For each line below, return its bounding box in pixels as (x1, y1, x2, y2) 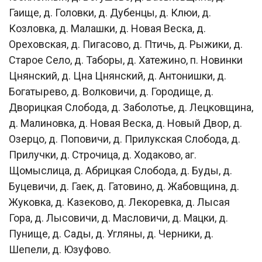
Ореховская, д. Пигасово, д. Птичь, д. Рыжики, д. (9, 37, 243, 50)
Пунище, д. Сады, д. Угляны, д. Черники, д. (9, 227, 213, 240)
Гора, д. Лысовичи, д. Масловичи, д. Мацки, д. (9, 211, 228, 224)
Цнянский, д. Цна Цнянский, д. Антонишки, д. (9, 69, 226, 82)
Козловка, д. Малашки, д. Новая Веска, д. (9, 22, 206, 35)
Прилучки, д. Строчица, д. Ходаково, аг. (9, 148, 196, 161)
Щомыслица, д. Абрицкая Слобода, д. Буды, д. (9, 164, 232, 177)
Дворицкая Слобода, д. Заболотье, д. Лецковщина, (9, 101, 253, 113)
